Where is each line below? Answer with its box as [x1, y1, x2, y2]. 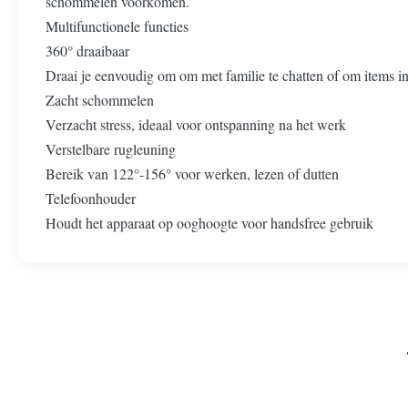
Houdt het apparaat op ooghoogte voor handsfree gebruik [46, 213, 373, 232]
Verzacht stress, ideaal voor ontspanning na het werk [46, 115, 346, 134]
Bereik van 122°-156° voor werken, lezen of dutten [46, 164, 339, 183]
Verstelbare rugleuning [46, 139, 176, 158]
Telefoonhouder [46, 189, 136, 208]
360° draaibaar [46, 41, 129, 60]
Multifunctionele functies [46, 16, 189, 36]
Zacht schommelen [46, 90, 154, 109]
